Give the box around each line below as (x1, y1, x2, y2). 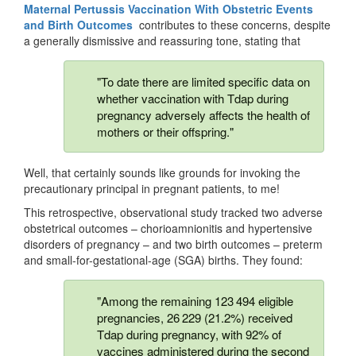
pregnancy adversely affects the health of (97, 106, 310, 124)
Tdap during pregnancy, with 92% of (97, 326, 281, 343)
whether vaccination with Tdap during (97, 90, 288, 107)
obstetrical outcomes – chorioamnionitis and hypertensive (24, 220, 312, 237)
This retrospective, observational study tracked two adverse (24, 204, 323, 221)
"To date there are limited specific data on (97, 73, 310, 91)
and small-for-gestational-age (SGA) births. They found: (24, 252, 303, 269)
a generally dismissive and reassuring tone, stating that (24, 33, 304, 49)
